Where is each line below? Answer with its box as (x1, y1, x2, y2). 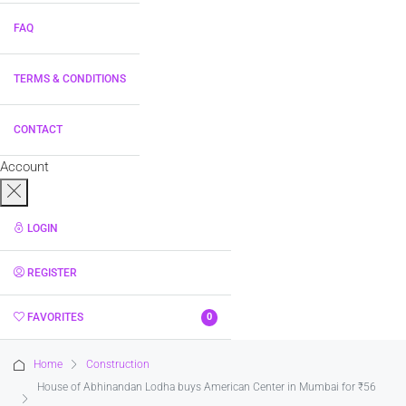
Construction (86, 358, 150, 371)
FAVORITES (27, 311, 83, 324)
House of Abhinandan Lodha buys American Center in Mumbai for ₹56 (37, 381, 376, 393)
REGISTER (27, 266, 77, 279)
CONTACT (14, 123, 63, 136)
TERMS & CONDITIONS (14, 72, 126, 85)
